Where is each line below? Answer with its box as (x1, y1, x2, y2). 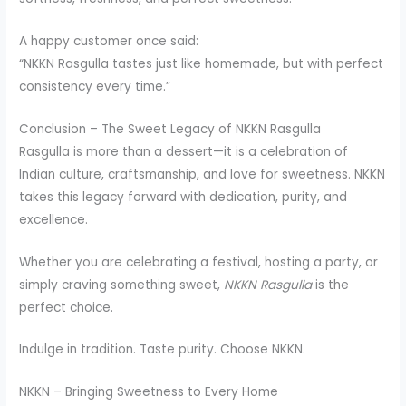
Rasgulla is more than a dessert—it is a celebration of (19, 142, 349, 160)
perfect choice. (19, 298, 114, 316)
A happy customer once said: (19, 32, 199, 50)
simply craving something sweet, (19, 275, 225, 294)
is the (312, 275, 350, 294)
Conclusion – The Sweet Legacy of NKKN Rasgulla (19, 120, 322, 138)
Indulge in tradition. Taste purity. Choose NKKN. (19, 341, 306, 359)
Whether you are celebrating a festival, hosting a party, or (19, 253, 379, 271)
